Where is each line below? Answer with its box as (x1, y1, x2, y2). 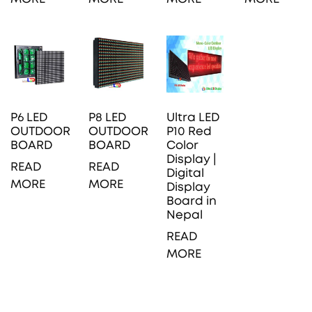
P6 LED (10, 111, 47, 123)
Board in (166, 194, 217, 207)
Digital (166, 166, 204, 179)
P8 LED (88, 111, 126, 123)
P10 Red (166, 125, 212, 137)
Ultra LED (166, 111, 219, 123)
